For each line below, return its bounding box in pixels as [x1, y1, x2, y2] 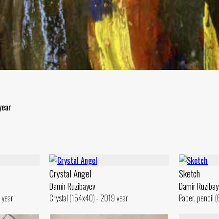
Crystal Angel [49, 166, 91, 180]
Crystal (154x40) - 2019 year [49, 192, 128, 204]
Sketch [179, 166, 200, 180]
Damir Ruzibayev [49, 180, 95, 192]
